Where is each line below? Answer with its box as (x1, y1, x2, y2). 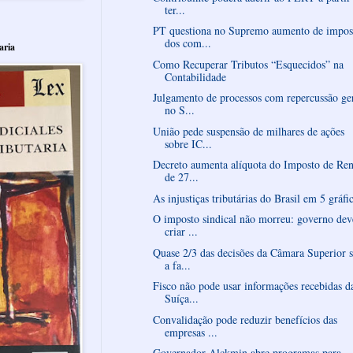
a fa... (164, 257, 191, 273)
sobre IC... (164, 136, 212, 151)
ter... (164, 2, 185, 17)
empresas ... (164, 324, 217, 340)
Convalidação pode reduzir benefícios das (152, 311, 337, 327)
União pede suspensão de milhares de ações (152, 123, 344, 139)
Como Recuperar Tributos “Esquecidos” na (152, 56, 344, 72)
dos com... (164, 35, 211, 51)
